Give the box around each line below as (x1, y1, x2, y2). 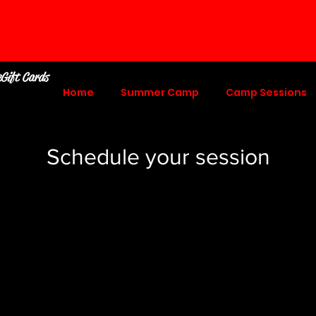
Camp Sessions (225, 85, 307, 99)
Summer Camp (120, 85, 199, 99)
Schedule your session (46, 144, 270, 169)
